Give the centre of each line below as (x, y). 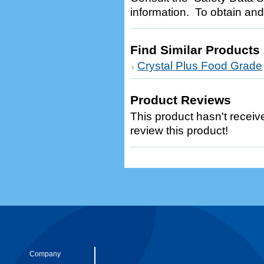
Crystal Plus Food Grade (200, 66)
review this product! (179, 131)
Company (45, 254)
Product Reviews (181, 100)
